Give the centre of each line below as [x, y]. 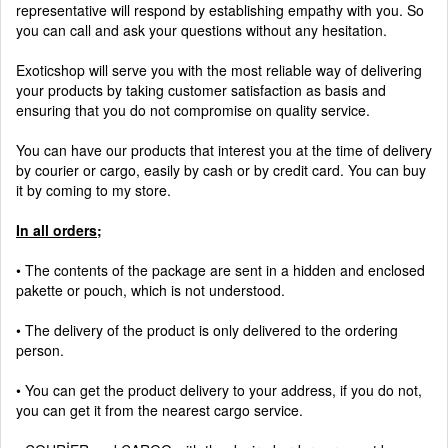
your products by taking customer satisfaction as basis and [201, 90]
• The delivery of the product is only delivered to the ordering [207, 330]
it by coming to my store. [93, 190]
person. [40, 350]
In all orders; [59, 230]
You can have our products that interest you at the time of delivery [224, 150]
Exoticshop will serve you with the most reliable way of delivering [219, 70]
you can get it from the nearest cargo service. [159, 410]
